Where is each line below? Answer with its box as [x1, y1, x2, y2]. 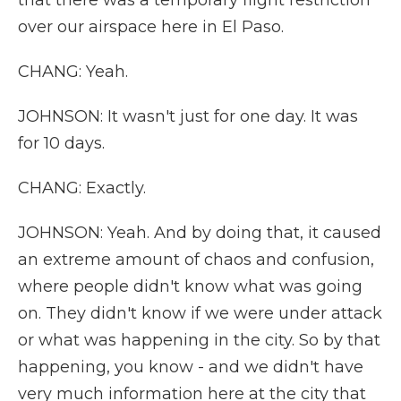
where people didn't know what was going [18, 277, 363, 296]
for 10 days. [18, 133, 105, 153]
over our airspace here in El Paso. [18, 17, 284, 37]
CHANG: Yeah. [18, 62, 128, 81]
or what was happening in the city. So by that [18, 330, 380, 350]
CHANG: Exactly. [18, 178, 146, 198]
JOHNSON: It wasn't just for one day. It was [18, 107, 358, 126]
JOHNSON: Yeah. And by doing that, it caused [18, 223, 381, 243]
